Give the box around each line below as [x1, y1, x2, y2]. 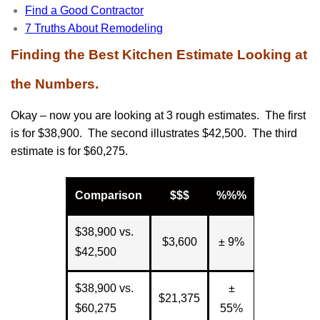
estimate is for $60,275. [11, 144, 128, 157]
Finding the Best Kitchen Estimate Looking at [11, 46, 307, 62]
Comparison [75, 189, 142, 201]
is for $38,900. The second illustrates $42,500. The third [11, 126, 297, 139]
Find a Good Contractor [25, 4, 144, 16]
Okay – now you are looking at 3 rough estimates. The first [11, 109, 306, 121]
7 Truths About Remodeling [25, 21, 163, 34]
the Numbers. [11, 76, 99, 91]
